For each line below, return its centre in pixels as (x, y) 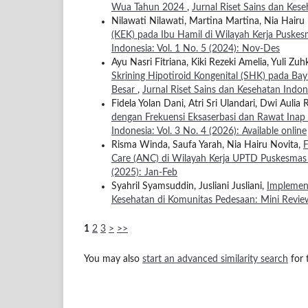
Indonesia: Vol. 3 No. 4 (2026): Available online (209, 131)
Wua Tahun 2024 (149, 7)
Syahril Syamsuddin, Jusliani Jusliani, (189, 186)
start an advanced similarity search (215, 259)
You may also (113, 259)
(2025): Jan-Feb (144, 172)
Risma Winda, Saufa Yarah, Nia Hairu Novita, (207, 145)
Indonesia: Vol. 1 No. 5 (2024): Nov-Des (196, 48)
